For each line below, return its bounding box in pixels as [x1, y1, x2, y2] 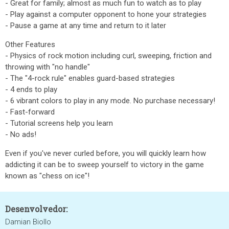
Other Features [5, 40, 55, 49]
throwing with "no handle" [5, 62, 90, 72]
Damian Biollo [5, 217, 51, 226]
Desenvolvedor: [5, 203, 67, 214]
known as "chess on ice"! [5, 171, 89, 180]
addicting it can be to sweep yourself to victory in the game [5, 160, 204, 169]
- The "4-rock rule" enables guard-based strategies [5, 74, 175, 83]
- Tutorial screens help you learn [5, 119, 113, 128]
